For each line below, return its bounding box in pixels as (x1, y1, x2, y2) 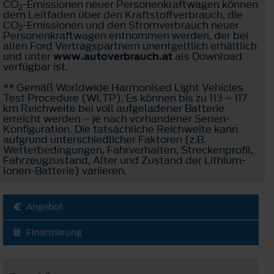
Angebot (26, 200, 63, 213)
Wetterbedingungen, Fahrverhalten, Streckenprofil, (3, 142, 253, 157)
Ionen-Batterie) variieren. (3, 163, 127, 178)
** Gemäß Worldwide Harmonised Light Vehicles (3, 80, 243, 95)
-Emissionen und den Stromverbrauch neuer (23, 17, 239, 32)
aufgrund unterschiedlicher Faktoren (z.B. (3, 131, 206, 147)
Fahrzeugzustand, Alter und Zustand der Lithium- (3, 152, 246, 168)
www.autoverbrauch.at (53, 48, 172, 64)
